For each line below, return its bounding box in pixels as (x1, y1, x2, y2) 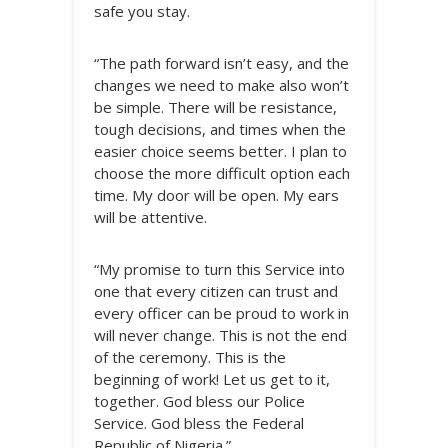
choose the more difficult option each (94, 163, 350, 183)
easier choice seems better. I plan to (94, 141, 347, 161)
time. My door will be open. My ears (94, 185, 339, 205)
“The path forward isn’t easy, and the (94, 53, 349, 73)
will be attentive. (94, 207, 207, 227)
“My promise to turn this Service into (94, 259, 345, 279)
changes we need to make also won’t (94, 75, 349, 95)
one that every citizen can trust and (94, 281, 338, 301)
